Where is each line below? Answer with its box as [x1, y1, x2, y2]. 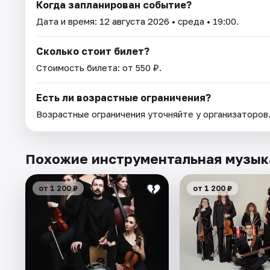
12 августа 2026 [99, 15, 169, 27]
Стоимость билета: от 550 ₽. [36, 61, 162, 73]
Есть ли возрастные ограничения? [36, 91, 211, 104]
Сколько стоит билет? [36, 45, 149, 57]
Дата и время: [36, 15, 99, 27]
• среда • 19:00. [169, 15, 239, 27]
